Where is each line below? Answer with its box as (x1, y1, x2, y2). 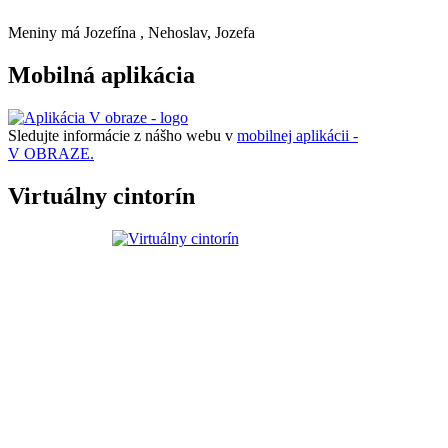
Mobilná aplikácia (8, 61, 195, 88)
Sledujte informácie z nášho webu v (8, 126, 237, 144)
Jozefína (84, 23, 136, 41)
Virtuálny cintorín (8, 182, 195, 209)
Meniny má (8, 23, 84, 41)
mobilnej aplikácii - (237, 126, 358, 144)
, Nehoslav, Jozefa (140, 23, 255, 41)
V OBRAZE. (8, 144, 94, 162)
